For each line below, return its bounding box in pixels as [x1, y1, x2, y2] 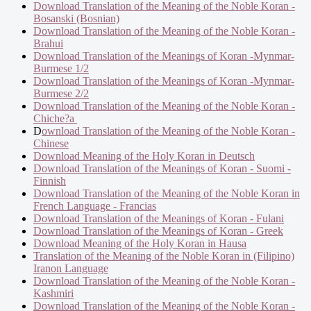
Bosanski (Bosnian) [33, 12, 119, 24]
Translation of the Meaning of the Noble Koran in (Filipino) [33, 249, 294, 262]
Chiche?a [33, 112, 77, 124]
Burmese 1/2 [33, 62, 89, 74]
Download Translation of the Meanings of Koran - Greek [33, 224, 283, 237]
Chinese [33, 137, 69, 149]
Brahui [33, 37, 63, 49]
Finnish [33, 174, 66, 187]
